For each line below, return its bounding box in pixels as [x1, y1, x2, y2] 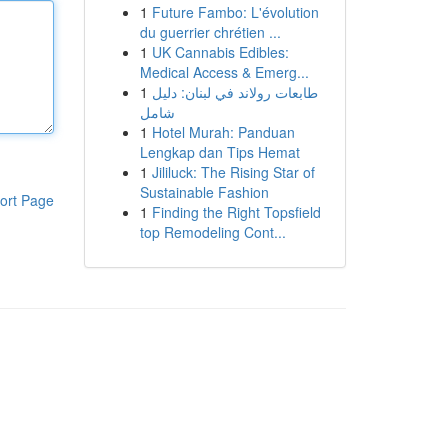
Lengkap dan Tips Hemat [139, 142, 300, 162]
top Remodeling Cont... [139, 222, 286, 242]
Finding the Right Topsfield [151, 202, 321, 222]
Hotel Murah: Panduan [151, 122, 295, 142]
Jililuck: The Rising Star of [151, 162, 315, 182]
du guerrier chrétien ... [139, 22, 281, 42]
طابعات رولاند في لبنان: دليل [151, 82, 318, 102]
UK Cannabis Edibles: [151, 42, 289, 62]
